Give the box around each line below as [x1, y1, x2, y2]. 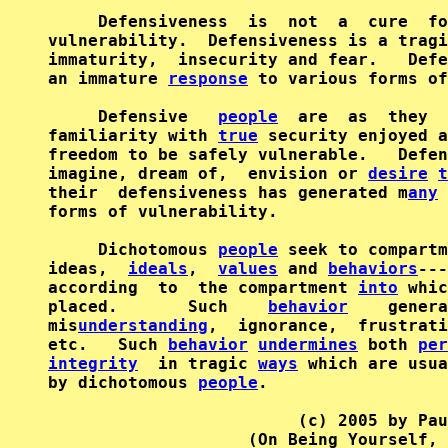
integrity [48, 354, 138, 373]
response [168, 69, 248, 88]
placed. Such [48, 297, 268, 316]
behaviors [328, 259, 418, 278]
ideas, [48, 259, 128, 278]
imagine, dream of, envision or [48, 164, 368, 183]
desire [368, 164, 428, 183]
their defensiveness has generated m [48, 183, 408, 202]
